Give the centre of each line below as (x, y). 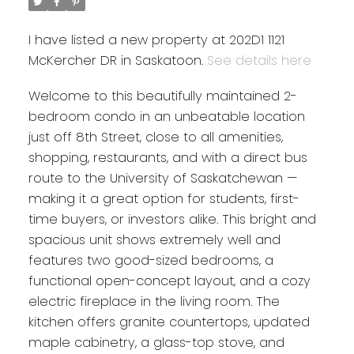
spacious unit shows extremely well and (154, 240)
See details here (259, 60)
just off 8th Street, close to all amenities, (155, 137)
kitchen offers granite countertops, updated (169, 322)
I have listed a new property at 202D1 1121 (156, 40)
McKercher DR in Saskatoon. (117, 60)
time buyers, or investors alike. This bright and (172, 220)
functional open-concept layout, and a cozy (169, 281)
